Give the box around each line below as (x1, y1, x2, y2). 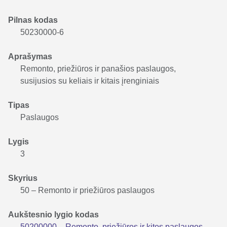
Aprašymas (8, 52, 52, 61)
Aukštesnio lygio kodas (8, 210, 99, 219)
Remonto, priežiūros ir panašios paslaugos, (20, 64, 176, 73)
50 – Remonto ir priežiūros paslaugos (20, 185, 155, 195)
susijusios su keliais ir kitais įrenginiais (20, 76, 159, 85)
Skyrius (8, 173, 37, 182)
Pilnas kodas (8, 15, 58, 24)
